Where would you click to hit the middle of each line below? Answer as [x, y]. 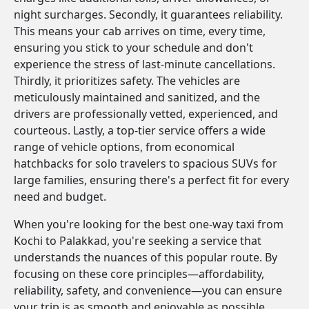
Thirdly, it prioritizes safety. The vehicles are [127, 81]
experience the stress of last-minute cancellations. [144, 64]
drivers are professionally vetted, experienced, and [146, 114]
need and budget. [60, 197]
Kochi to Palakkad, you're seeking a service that [138, 241]
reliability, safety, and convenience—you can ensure [148, 290]
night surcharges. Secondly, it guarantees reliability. [148, 14]
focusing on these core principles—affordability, [139, 274]
